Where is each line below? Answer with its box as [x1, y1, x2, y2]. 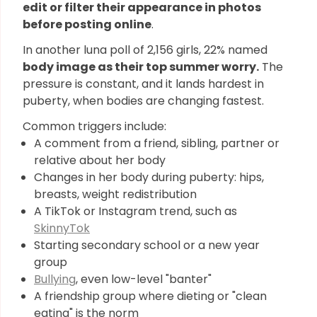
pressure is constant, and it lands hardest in [23, 76, 264, 92]
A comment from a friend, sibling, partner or [34, 135, 279, 151]
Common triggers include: [23, 118, 166, 134]
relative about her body [34, 152, 166, 168]
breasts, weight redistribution [34, 186, 197, 202]
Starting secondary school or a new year [34, 237, 260, 253]
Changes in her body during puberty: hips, [34, 169, 264, 185]
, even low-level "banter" [76, 271, 212, 287]
